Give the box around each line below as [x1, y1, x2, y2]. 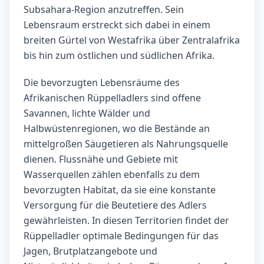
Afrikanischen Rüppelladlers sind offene [24, 91, 201, 105]
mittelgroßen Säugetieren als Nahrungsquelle [24, 137, 228, 151]
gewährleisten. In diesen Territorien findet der [24, 214, 229, 227]
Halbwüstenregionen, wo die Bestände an [24, 122, 210, 136]
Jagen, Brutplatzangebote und [24, 245, 157, 258]
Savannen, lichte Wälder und [24, 107, 150, 120]
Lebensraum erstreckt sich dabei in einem [24, 18, 210, 32]
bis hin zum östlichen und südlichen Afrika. [24, 49, 214, 62]
